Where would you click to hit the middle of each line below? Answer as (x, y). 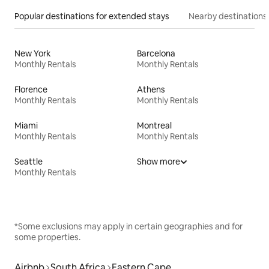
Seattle (29, 161)
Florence (31, 89)
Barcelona (156, 53)
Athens (151, 89)
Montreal (154, 125)
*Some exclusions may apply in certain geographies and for (128, 226)
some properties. (47, 237)
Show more (159, 161)
